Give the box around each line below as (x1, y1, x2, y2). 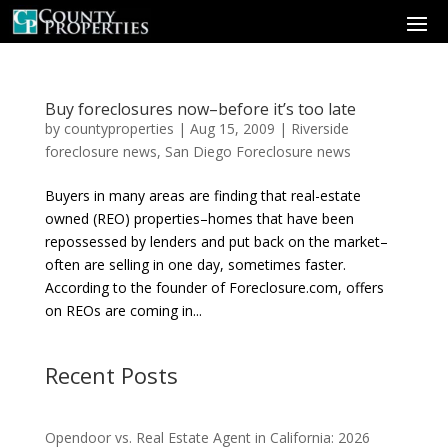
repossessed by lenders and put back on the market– (44, 232, 388, 252)
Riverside (290, 119, 349, 139)
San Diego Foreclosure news (164, 142, 351, 162)
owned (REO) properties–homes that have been (44, 209, 354, 229)
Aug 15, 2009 (189, 119, 275, 139)
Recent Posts (44, 360, 178, 391)
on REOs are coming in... (44, 301, 202, 321)
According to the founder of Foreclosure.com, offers (44, 278, 384, 298)
